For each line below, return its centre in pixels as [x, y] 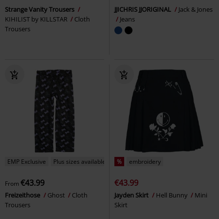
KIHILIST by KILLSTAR [37, 19]
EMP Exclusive [27, 161]
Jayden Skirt [132, 195]
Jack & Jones [196, 9]
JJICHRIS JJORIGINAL [143, 9]
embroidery [145, 161]
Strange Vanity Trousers [40, 9]
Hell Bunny [173, 195]
